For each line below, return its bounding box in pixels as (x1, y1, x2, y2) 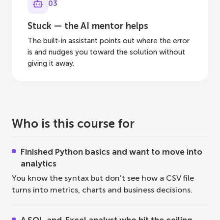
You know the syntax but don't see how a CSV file (12, 173, 194, 183)
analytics (21, 159, 56, 168)
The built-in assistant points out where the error (27, 36, 190, 45)
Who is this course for (12, 116, 135, 131)
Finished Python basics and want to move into (21, 147, 202, 157)
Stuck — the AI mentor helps (27, 21, 148, 31)
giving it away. (27, 59, 74, 68)
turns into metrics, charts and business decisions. (12, 185, 192, 194)
